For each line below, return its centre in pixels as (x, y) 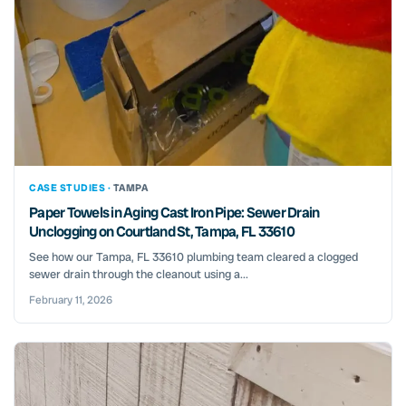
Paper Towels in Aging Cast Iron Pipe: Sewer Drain (174, 213)
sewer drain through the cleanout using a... (139, 275)
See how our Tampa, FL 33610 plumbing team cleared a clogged (193, 257)
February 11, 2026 (71, 300)
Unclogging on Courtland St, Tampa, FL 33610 (162, 232)
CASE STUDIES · (71, 188)
